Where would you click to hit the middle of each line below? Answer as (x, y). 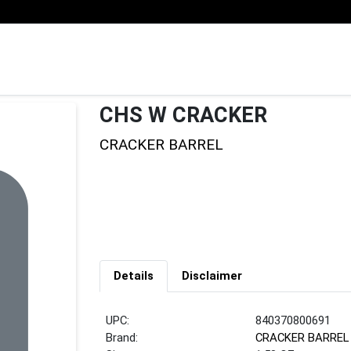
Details (133, 276)
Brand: (122, 338)
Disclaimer (212, 276)
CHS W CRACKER (183, 115)
